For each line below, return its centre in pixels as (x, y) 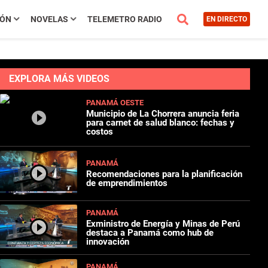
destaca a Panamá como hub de (150, 232)
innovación (108, 241)
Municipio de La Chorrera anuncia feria (163, 114)
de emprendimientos (127, 183)
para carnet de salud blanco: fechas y (161, 123)
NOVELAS (49, 19)
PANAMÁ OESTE (115, 103)
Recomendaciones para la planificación (165, 174)
